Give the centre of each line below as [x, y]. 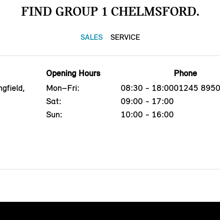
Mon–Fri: [63, 88]
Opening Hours [73, 73]
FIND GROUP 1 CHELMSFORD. [110, 11]
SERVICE [125, 37]
